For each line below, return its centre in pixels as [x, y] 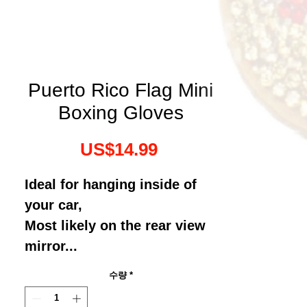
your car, [53, 205]
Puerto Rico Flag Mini [121, 90]
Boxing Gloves [121, 112]
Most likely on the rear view [115, 225]
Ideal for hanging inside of [111, 184]
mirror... [53, 246]
